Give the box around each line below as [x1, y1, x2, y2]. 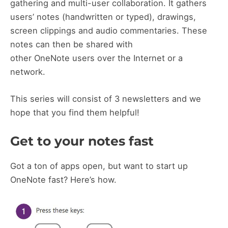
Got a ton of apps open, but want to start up [10, 161, 188, 172]
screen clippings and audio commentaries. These [10, 25, 207, 36]
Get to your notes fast [10, 133, 154, 149]
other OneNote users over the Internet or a [10, 52, 183, 63]
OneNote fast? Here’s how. [10, 175, 117, 185]
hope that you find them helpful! [10, 107, 139, 118]
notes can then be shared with [10, 39, 133, 49]
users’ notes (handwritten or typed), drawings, [10, 11, 196, 22]
